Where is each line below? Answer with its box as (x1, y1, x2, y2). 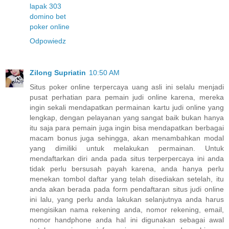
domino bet (30, 12, 66, 21)
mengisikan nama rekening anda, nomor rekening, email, (30, 205, 224, 214)
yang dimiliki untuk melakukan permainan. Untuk (30, 144, 224, 153)
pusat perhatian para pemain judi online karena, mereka (30, 93, 224, 102)
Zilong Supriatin (30, 68, 86, 77)
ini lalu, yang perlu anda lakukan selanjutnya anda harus (30, 195, 224, 204)
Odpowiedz (30, 37, 66, 45)
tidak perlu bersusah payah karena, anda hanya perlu (30, 165, 224, 173)
